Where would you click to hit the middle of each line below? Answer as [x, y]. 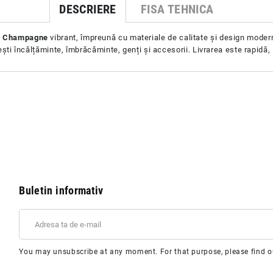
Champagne [25, 38]
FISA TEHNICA [177, 9]
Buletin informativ [61, 191]
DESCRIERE [88, 9]
